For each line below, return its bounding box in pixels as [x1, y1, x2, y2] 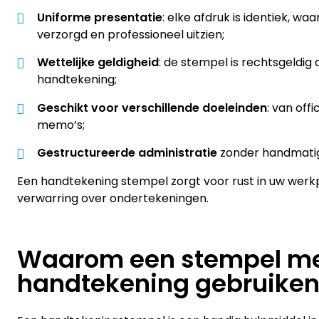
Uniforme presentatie [37, 9, 162, 26]
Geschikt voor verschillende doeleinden [37, 99, 267, 116]
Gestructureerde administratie [37, 145, 217, 162]
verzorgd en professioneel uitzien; [37, 26, 224, 43]
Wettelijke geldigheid [37, 54, 159, 71]
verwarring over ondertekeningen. [17, 190, 209, 207]
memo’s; [37, 116, 85, 133]
